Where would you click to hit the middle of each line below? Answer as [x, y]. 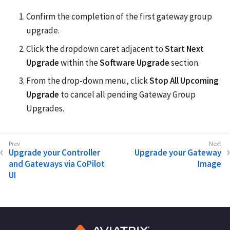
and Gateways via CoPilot [57, 164]
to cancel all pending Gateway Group [127, 95]
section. [185, 62]
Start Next [184, 49]
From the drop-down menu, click [88, 81]
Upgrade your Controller [54, 153]
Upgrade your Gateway [178, 153]
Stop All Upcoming [184, 81]
